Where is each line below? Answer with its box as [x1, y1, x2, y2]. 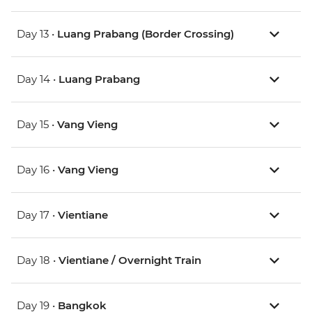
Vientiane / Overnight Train [58, 253, 201, 267]
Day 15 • [17, 118, 57, 132]
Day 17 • [17, 208, 58, 222]
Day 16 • [17, 163, 58, 177]
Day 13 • [17, 27, 57, 41]
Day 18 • [17, 253, 58, 267]
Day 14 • [17, 72, 58, 86]
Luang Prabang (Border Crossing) [57, 27, 234, 41]
